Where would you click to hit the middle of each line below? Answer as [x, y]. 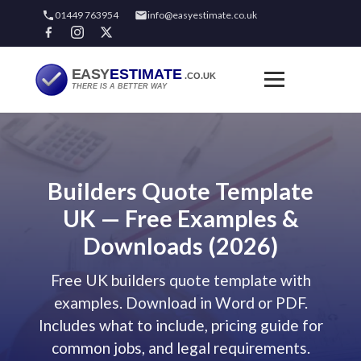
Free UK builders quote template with [180, 280]
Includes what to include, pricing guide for [180, 325]
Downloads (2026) [180, 246]
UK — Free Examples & [180, 218]
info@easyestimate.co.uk [203, 15]
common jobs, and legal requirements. [180, 348]
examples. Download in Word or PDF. [180, 303]
